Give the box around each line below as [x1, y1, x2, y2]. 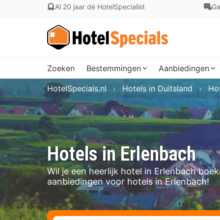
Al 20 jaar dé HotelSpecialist [55, 2, 145, 11]
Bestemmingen [86, 63, 141, 73]
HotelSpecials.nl [47, 83, 107, 93]
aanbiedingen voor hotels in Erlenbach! [47, 176, 209, 187]
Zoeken [47, 63, 75, 73]
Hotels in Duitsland [122, 83, 192, 93]
